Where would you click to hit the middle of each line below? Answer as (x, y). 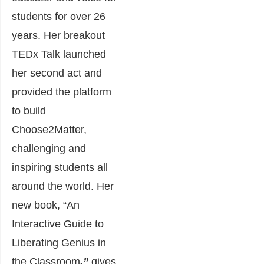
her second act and (57, 73)
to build (29, 110)
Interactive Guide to (58, 224)
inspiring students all (60, 167)
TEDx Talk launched (59, 54)
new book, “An (46, 205)
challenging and (49, 148)
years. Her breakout (58, 35)
